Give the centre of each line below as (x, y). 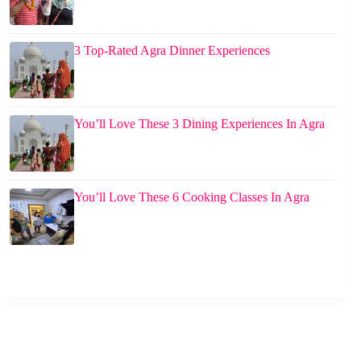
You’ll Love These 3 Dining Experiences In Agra (199, 123)
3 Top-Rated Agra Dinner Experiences (172, 50)
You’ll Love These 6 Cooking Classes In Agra (192, 197)
